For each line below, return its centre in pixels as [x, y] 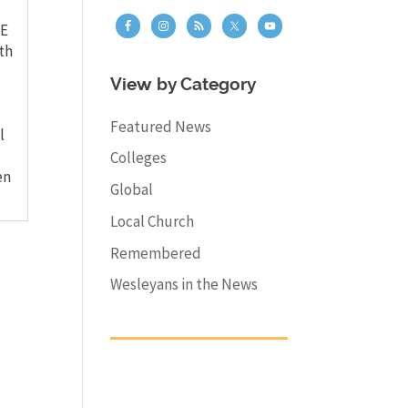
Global [131, 190]
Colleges [138, 158]
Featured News [160, 126]
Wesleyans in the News [184, 285]
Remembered [155, 253]
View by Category [183, 86]
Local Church [152, 221]
